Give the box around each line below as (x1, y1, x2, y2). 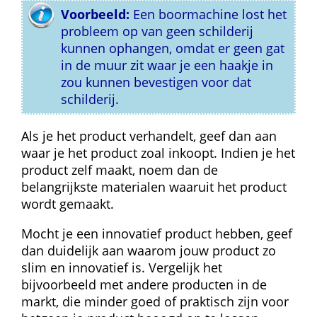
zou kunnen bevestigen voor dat (61, 74, 252, 91)
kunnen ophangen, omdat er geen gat (61, 40, 285, 57)
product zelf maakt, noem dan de (21, 161, 218, 178)
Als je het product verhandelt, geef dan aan (21, 127, 277, 144)
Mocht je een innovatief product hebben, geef (21, 225, 292, 242)
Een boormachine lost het (129, 6, 287, 23)
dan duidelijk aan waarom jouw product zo (21, 242, 276, 259)
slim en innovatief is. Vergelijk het (21, 259, 222, 276)
